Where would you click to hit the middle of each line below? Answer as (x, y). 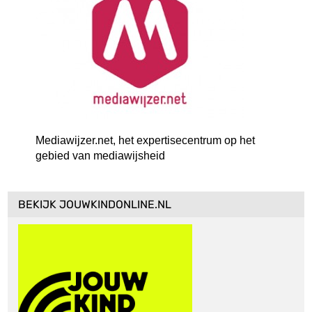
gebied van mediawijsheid (101, 156)
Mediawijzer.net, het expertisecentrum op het (146, 140)
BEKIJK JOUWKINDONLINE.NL (95, 204)
